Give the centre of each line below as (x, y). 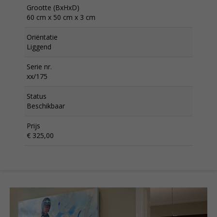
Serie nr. (39, 66)
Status (37, 96)
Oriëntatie (42, 37)
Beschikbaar (46, 106)
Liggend (39, 46)
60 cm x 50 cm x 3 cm (61, 17)
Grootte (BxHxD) (53, 7)
